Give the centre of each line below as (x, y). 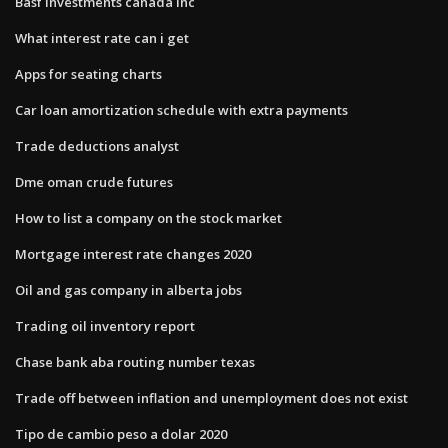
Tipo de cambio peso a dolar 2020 (121, 433)
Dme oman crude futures (94, 181)
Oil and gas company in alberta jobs (128, 289)
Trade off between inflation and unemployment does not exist (211, 397)
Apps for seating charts (88, 73)
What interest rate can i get (102, 37)
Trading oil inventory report (105, 325)
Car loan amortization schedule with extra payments (181, 109)
